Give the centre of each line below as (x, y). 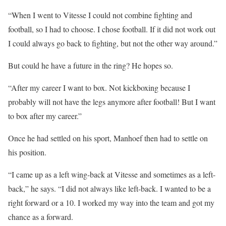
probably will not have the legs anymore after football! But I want (112, 102)
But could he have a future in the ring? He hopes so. (91, 66)
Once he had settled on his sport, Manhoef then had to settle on (108, 138)
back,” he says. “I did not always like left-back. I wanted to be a (109, 189)
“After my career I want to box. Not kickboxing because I (99, 88)
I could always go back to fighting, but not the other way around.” (113, 43)
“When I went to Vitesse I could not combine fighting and (100, 15)
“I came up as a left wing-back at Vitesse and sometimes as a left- (112, 175)
